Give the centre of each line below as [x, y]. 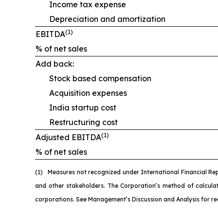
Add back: [55, 64]
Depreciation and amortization [100, 19]
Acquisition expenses [81, 93]
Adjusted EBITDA [68, 137]
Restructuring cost [77, 122]
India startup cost [76, 108]
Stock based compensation [93, 79]
